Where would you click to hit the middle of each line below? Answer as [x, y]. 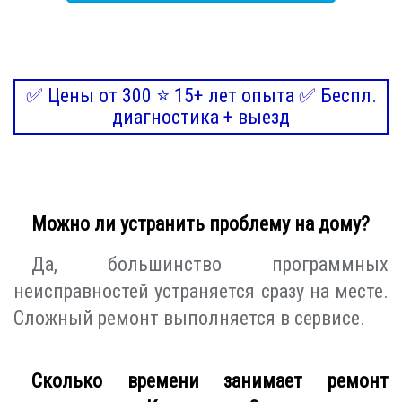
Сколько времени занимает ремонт [210, 381]
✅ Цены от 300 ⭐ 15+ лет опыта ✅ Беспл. [201, 96]
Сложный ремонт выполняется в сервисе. [189, 319]
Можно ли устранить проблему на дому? [201, 224]
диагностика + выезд [201, 118]
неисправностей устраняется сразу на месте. [201, 292]
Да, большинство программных [210, 265]
